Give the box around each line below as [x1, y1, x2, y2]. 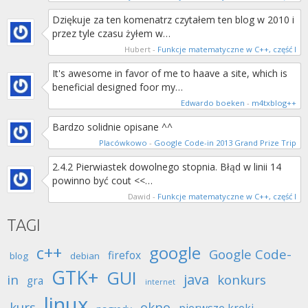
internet [145, 277, 175, 287]
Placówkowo [99, 137, 147, 148]
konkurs [217, 271, 266, 288]
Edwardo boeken [181, 98, 245, 108]
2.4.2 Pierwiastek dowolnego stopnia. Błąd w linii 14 [52, 160, 281, 173]
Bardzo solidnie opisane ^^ [52, 120, 173, 133]
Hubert [124, 44, 151, 54]
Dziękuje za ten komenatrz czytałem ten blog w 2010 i [52, 13, 294, 26]
